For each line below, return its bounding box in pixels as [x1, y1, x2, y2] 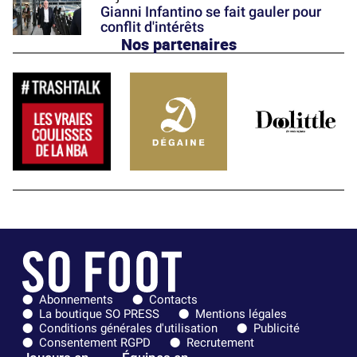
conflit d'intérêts [100, 18, 204, 36]
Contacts [149, 292, 198, 307]
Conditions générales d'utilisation [39, 320, 218, 335]
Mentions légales [195, 306, 287, 321]
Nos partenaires [120, 33, 237, 56]
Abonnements [39, 292, 113, 307]
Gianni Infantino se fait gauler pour [100, 3, 321, 21]
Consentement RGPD [39, 335, 151, 350]
